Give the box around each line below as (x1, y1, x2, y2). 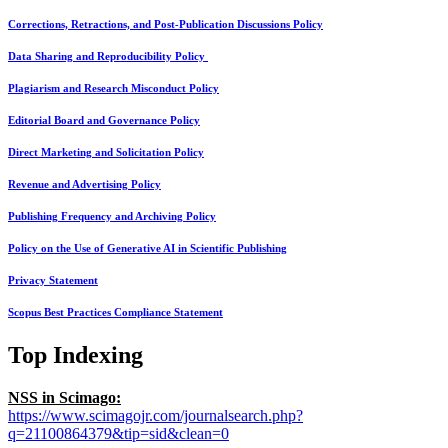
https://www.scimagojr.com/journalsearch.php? (8, 407, 303, 425)
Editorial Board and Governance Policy (8, 114, 200, 126)
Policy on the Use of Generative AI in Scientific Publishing (8, 242, 287, 254)
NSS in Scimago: (8, 389, 121, 407)
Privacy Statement (8, 274, 98, 286)
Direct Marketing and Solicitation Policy (8, 146, 204, 158)
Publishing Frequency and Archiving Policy (8, 210, 216, 222)
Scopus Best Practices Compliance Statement (8, 306, 223, 318)
